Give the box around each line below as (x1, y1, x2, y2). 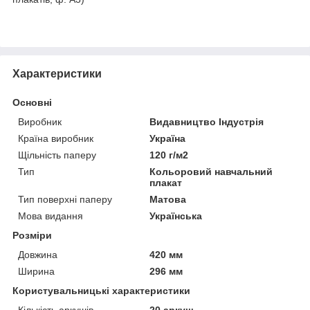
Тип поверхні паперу (18, 193, 112, 205)
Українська (149, 210, 203, 221)
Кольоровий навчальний (149, 165, 273, 177)
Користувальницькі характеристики (12, 284, 190, 296)
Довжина (18, 248, 57, 260)
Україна (149, 132, 186, 144)
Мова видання (18, 210, 83, 221)
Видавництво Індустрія (149, 116, 264, 127)
